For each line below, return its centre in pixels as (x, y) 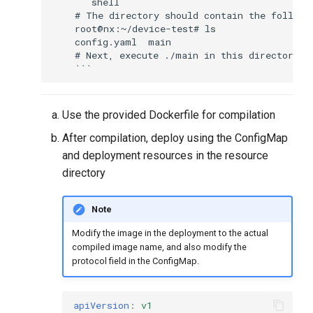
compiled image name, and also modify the (159, 247)
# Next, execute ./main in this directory (176, 55)
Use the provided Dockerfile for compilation (169, 115)
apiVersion (102, 305)
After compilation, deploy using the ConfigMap (175, 138)
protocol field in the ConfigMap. (135, 261)
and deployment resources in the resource (166, 155)
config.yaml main (112, 42)
